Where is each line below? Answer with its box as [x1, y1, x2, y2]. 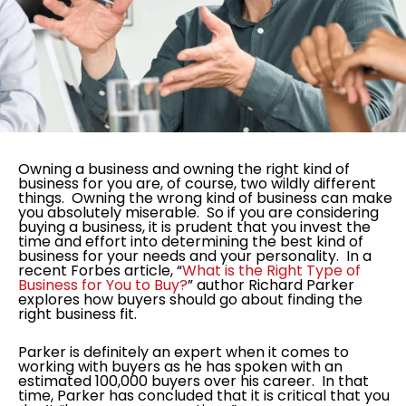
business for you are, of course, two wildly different [18, 173, 376, 195]
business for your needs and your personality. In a [18, 246, 372, 267]
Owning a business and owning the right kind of [18, 159, 350, 180]
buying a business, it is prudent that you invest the [18, 217, 371, 238]
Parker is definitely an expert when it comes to [18, 342, 349, 363]
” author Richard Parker [188, 275, 354, 296]
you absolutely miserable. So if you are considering [18, 202, 379, 224]
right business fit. [18, 304, 137, 325]
